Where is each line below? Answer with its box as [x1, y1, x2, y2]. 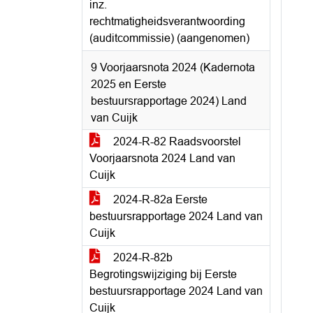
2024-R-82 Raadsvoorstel [110, 136, 241, 147]
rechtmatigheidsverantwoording [89, 15, 245, 27]
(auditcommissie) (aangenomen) [89, 32, 249, 44]
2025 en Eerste [91, 78, 166, 90]
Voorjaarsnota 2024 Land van [89, 152, 235, 164]
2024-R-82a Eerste [110, 194, 208, 205]
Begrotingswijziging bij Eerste [89, 268, 237, 280]
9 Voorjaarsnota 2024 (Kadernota [91, 61, 255, 73]
